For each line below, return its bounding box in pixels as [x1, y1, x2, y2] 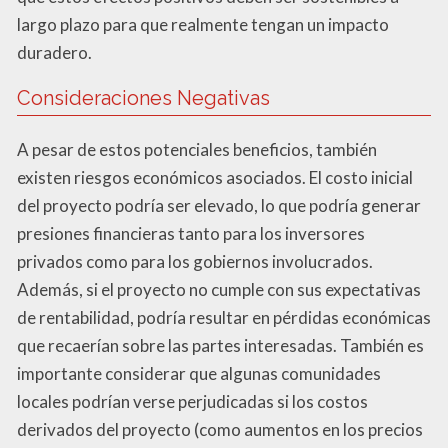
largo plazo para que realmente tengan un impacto [17, 14, 389, 36]
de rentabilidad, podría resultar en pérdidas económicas [17, 307, 431, 329]
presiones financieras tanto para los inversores [17, 223, 365, 245]
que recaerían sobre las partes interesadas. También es [17, 335, 424, 357]
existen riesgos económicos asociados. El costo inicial [17, 167, 413, 189]
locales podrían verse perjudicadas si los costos [17, 391, 368, 413]
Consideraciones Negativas [17, 86, 270, 111]
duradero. [17, 42, 92, 64]
